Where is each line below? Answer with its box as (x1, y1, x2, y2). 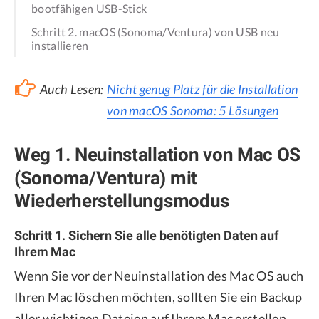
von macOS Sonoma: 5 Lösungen (106, 102, 279, 118)
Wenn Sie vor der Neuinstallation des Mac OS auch (14, 268, 304, 284)
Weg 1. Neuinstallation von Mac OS (14, 143, 301, 165)
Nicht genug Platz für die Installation (106, 80, 298, 97)
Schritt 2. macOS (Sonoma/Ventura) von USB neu (31, 24, 280, 38)
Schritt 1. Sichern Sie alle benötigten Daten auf (14, 227, 279, 243)
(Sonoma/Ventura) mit (14, 167, 197, 189)
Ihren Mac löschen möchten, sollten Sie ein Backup (14, 289, 303, 305)
